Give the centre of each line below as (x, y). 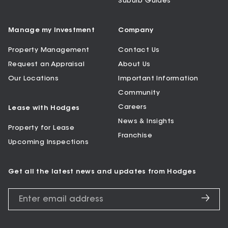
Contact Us (139, 50)
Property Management (49, 50)
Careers (133, 107)
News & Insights (146, 121)
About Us (134, 64)
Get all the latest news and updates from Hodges (102, 172)
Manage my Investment (51, 30)
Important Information (158, 78)
